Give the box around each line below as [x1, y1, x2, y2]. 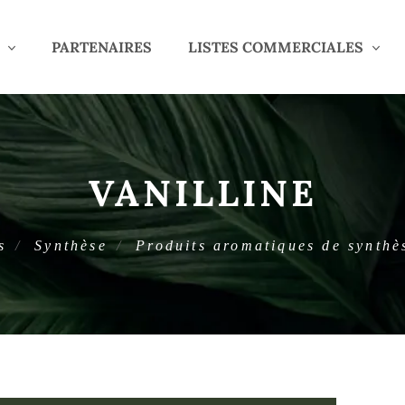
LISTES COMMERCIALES [187, 38, 363, 56]
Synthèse [34, 238, 108, 253]
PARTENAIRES [51, 38, 152, 56]
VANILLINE [88, 170, 317, 216]
